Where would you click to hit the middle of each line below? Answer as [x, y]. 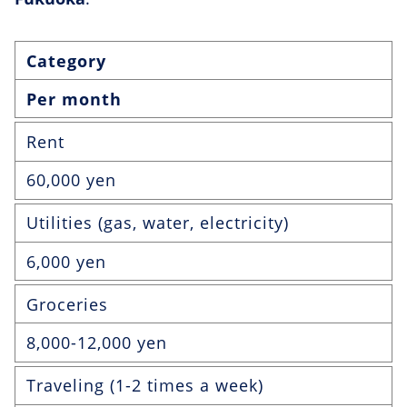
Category [66, 60]
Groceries [67, 304]
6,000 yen [66, 261]
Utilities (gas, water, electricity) [158, 223]
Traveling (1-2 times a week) [145, 386]
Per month [74, 99]
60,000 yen [71, 180]
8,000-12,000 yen [97, 342]
